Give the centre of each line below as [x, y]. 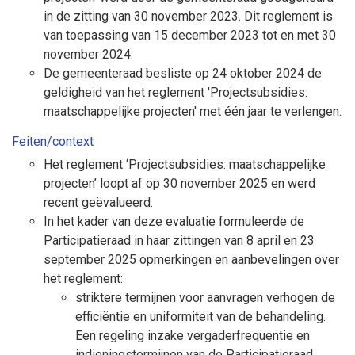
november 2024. [88, 54]
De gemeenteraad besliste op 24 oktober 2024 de [183, 73]
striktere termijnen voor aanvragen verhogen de [205, 298]
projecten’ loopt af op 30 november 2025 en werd [179, 183]
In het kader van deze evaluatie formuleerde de [174, 221]
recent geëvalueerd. [98, 202]
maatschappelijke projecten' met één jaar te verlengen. [193, 111]
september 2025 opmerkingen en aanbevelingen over [191, 260]
